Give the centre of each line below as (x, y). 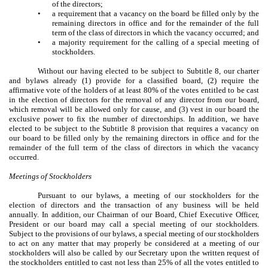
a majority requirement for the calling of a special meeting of (156, 42)
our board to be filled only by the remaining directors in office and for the (134, 138)
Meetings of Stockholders (50, 176)
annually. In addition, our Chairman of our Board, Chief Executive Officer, (134, 214)
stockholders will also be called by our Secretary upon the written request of (134, 252)
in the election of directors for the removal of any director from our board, (134, 99)
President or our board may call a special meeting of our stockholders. (134, 224)
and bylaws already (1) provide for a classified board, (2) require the (134, 80)
